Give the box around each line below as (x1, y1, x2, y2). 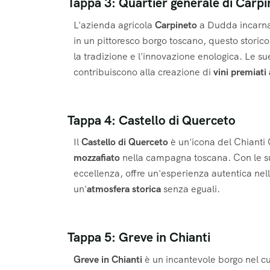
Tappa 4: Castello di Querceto (67, 111, 236, 128)
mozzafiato (74, 151, 120, 165)
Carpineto (155, 18, 197, 31)
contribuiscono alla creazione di (74, 65, 213, 78)
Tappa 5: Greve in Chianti (67, 229, 210, 246)
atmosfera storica (87, 183, 161, 196)
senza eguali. (161, 183, 220, 196)
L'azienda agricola (74, 18, 155, 31)
